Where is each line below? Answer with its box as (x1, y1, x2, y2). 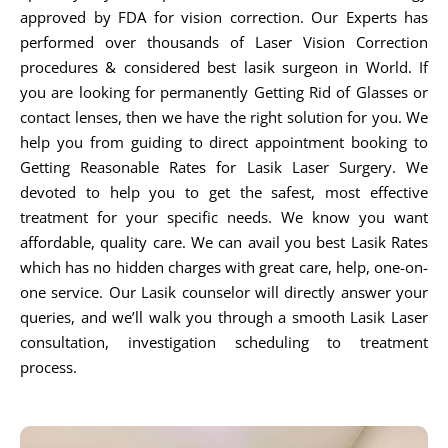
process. (20, 356, 77, 377)
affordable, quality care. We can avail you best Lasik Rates (20, 231, 428, 252)
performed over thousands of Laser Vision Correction (20, 31, 428, 52)
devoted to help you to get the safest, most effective (20, 181, 428, 202)
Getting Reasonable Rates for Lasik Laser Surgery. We (20, 156, 428, 177)
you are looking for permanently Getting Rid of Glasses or (20, 81, 428, 102)
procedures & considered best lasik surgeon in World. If (20, 56, 428, 77)
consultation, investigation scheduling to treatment (20, 331, 428, 352)
